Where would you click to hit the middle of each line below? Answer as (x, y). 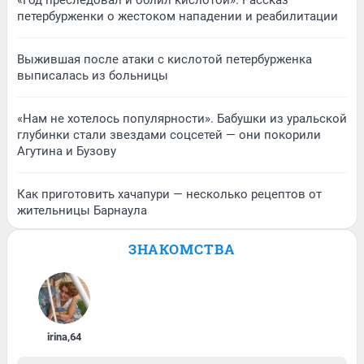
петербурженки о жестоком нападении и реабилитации (178, 17)
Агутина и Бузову (67, 152)
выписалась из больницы (93, 76)
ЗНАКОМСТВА (182, 249)
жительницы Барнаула (82, 211)
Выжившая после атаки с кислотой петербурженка (165, 60)
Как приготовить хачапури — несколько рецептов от (169, 195)
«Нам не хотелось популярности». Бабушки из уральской (182, 119)
